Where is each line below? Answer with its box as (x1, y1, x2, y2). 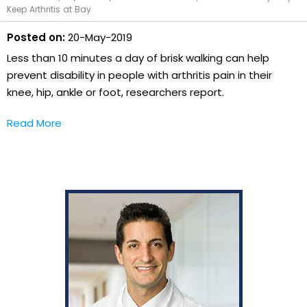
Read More (7, 115, 62, 130)
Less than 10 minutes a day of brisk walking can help (7, 50, 269, 65)
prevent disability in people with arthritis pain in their (7, 67, 272, 82)
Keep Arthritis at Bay (7, 3, 91, 15)
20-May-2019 (65, 29, 132, 45)
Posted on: (7, 29, 65, 45)
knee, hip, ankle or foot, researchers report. (7, 84, 224, 99)
